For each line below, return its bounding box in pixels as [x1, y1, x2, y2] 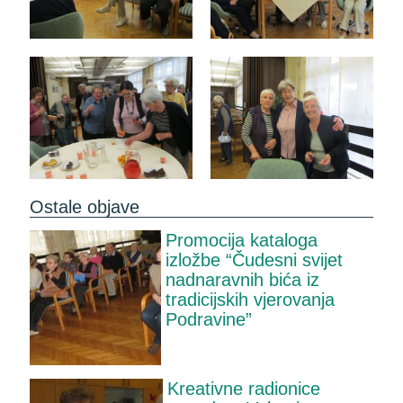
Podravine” [166, 309, 253, 330]
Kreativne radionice [167, 379, 321, 399]
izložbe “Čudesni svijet [166, 250, 344, 271]
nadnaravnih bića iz [166, 270, 320, 291]
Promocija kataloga [166, 230, 318, 251]
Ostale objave [29, 197, 139, 218]
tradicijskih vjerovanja [166, 290, 336, 310]
